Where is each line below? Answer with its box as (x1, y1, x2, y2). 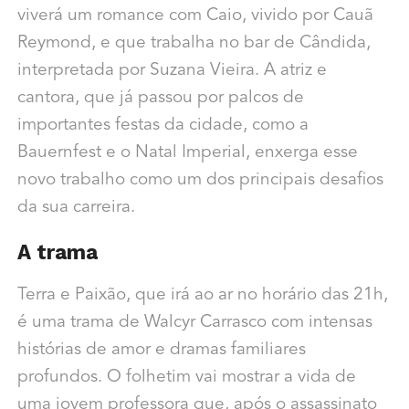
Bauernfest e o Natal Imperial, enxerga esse (16, 144, 358, 163)
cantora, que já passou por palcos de (16, 89, 304, 108)
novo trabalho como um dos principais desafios (16, 172, 383, 190)
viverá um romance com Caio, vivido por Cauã (16, 7, 373, 26)
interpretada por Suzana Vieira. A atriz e (16, 62, 327, 80)
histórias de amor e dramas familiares (16, 341, 306, 360)
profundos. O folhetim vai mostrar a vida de (16, 369, 356, 387)
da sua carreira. (16, 199, 135, 217)
